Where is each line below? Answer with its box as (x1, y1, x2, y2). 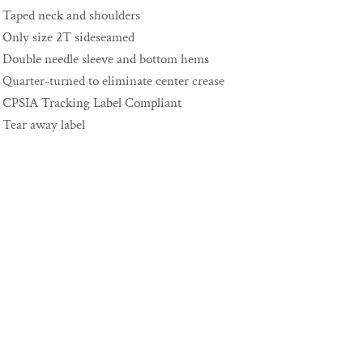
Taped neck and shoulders (2, 6, 140, 24)
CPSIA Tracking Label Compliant (2, 94, 181, 112)
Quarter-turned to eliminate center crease (2, 72, 224, 90)
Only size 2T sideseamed (2, 28, 135, 46)
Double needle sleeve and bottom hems (2, 50, 209, 68)
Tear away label (2, 116, 85, 134)
